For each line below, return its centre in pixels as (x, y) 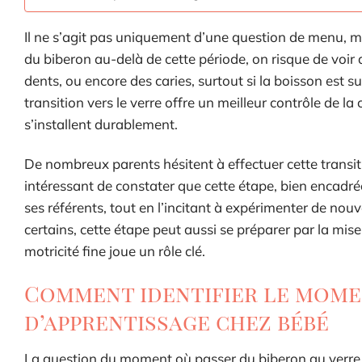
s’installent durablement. (101, 124)
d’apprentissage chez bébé (177, 321)
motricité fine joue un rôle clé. (115, 250)
